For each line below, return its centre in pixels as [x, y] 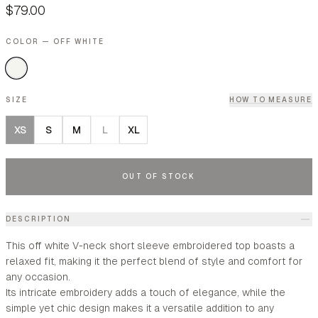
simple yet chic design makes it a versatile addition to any [140, 308]
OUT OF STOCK [159, 176]
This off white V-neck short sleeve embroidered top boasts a [150, 246]
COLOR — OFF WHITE [55, 42]
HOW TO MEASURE [270, 100]
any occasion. [38, 277]
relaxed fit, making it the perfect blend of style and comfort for [154, 261]
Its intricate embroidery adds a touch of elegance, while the [146, 292]
